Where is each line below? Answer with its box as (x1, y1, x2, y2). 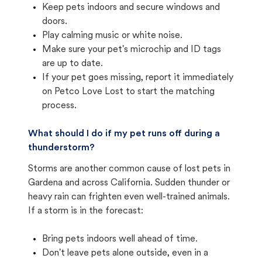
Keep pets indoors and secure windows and (42, 3, 220, 12)
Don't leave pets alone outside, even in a (42, 249, 208, 258)
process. (42, 101, 77, 111)
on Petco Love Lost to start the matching (42, 87, 215, 96)
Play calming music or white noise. (42, 31, 182, 40)
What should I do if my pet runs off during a (28, 129, 220, 139)
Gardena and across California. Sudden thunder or (28, 178, 230, 188)
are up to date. (42, 59, 103, 68)
